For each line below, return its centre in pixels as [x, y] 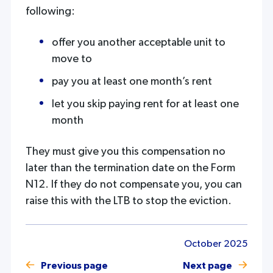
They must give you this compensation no [125, 152]
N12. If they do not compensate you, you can [133, 185]
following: [50, 12]
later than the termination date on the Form [130, 168]
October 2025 [216, 244]
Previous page [74, 265]
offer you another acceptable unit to [138, 43]
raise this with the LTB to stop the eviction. [128, 201]
